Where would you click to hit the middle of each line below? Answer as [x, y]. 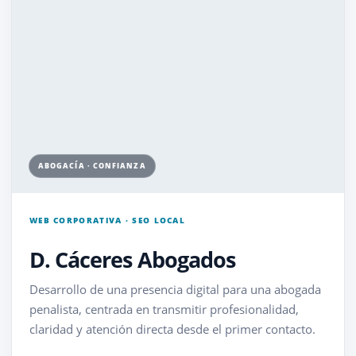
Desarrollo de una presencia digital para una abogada [175, 289]
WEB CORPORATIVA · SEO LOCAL [107, 220]
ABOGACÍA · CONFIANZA [92, 166]
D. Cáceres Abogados [132, 259]
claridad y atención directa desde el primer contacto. [172, 329]
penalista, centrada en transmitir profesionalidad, [164, 309]
